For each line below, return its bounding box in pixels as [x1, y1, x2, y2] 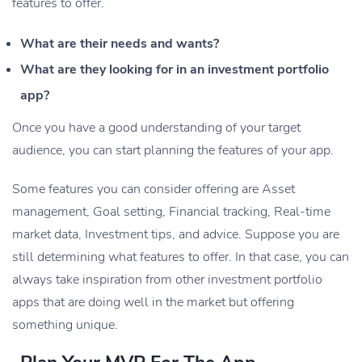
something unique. [12, 316, 118, 335]
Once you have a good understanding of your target [12, 119, 301, 137]
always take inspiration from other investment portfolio [12, 271, 322, 289]
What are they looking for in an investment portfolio [20, 61, 329, 79]
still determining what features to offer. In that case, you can [12, 248, 349, 267]
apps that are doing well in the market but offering [12, 293, 294, 312]
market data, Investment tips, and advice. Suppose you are [12, 225, 339, 244]
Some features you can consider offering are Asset [12, 180, 295, 199]
